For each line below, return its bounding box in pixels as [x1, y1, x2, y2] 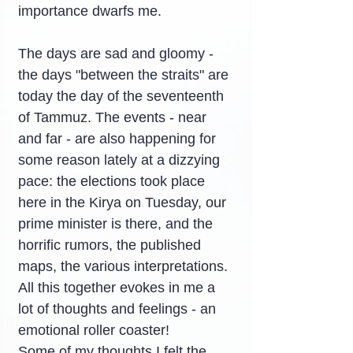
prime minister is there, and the [18, 216, 217, 232]
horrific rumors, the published [18, 237, 205, 253]
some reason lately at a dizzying [18, 152, 224, 168]
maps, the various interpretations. [18, 258, 232, 274]
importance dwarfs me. [18, 3, 162, 19]
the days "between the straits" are [18, 67, 232, 83]
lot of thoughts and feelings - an [18, 301, 220, 317]
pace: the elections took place [18, 173, 209, 189]
